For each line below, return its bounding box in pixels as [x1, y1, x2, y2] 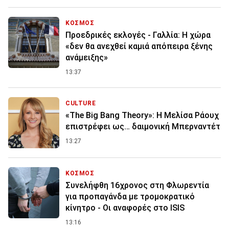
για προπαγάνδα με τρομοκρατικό [65, 191, 195, 201]
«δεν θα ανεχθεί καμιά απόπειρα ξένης [65, 41, 213, 51]
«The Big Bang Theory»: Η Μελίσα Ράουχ [65, 110, 219, 120]
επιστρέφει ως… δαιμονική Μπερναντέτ [65, 121, 220, 131]
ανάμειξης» [65, 52, 108, 62]
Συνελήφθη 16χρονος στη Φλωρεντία [65, 180, 209, 190]
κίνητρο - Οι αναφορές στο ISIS [65, 202, 185, 213]
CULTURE [65, 99, 96, 107]
